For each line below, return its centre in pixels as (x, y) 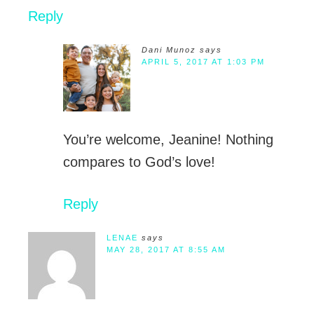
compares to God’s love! (139, 162)
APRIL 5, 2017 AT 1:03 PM (203, 62)
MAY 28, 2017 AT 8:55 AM (166, 250)
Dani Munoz (169, 50)
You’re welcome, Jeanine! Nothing (168, 140)
